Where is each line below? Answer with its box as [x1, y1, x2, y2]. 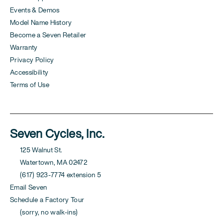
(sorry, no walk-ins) [10, 207, 78, 218]
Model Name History [10, 17, 72, 28]
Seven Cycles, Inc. [10, 124, 105, 143]
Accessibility [10, 67, 49, 78]
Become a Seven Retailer [10, 30, 87, 40]
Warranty [10, 42, 38, 53]
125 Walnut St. [10, 145, 63, 155]
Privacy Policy [10, 55, 54, 65]
